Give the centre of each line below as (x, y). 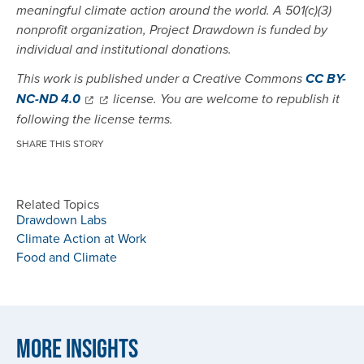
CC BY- (326, 80)
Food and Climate (67, 257)
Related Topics (58, 204)
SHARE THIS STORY (60, 144)
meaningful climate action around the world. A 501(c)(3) (174, 11)
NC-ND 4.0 (48, 100)
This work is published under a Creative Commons (161, 80)
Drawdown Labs (61, 220)
